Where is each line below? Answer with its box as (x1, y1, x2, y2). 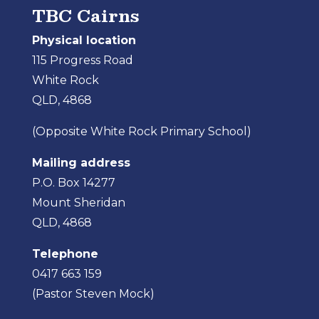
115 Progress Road (31, 53, 133, 68)
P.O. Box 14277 (31, 176, 115, 190)
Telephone (31, 247, 98, 261)
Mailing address (31, 156, 130, 170)
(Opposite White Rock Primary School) (31, 125, 251, 139)
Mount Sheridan (31, 196, 125, 210)
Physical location (31, 33, 136, 48)
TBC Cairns (31, 1, 140, 30)
